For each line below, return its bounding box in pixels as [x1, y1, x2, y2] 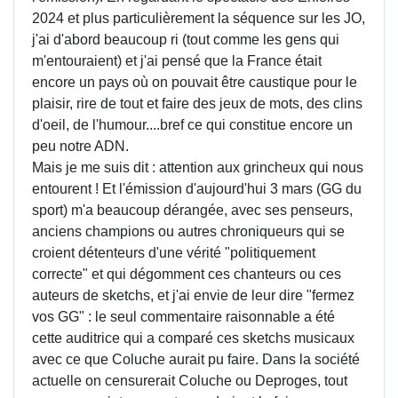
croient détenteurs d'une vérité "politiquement [32, 245, 315, 260]
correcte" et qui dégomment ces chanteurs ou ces [32, 267, 341, 282]
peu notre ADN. [32, 139, 129, 154]
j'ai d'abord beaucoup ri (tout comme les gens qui [32, 32, 339, 47]
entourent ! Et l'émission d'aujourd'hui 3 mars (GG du [32, 181, 362, 196]
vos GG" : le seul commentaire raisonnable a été [32, 309, 335, 324]
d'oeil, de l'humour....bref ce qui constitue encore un [32, 117, 353, 132]
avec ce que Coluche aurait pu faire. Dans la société [32, 352, 360, 367]
